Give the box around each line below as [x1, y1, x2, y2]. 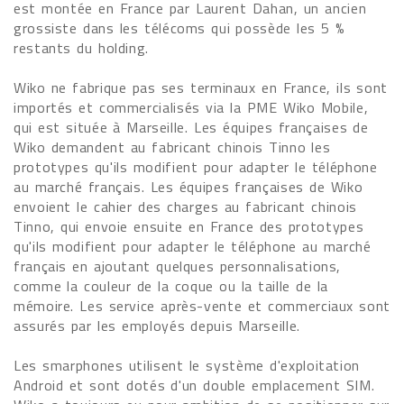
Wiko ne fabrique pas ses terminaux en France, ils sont [14, 77, 388, 98]
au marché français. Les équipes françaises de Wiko [14, 176, 363, 197]
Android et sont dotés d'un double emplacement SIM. [14, 374, 375, 396]
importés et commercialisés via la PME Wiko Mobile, [14, 96, 369, 118]
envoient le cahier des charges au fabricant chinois [14, 196, 357, 217]
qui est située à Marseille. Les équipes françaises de [14, 116, 369, 138]
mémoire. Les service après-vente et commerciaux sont [14, 295, 390, 317]
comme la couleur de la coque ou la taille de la [14, 275, 329, 297]
